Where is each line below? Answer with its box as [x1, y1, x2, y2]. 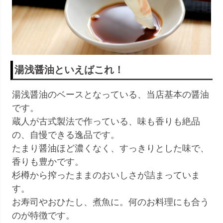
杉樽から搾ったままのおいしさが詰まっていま [12, 170, 200, 181]
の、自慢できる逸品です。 [12, 130, 119, 140]
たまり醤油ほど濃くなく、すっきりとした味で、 [12, 143, 209, 154]
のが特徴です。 [12, 211, 75, 221]
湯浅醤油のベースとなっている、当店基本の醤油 [12, 90, 209, 100]
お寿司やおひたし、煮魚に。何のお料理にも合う [12, 197, 209, 208]
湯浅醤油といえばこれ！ [14, 64, 124, 76]
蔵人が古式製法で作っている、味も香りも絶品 [12, 116, 200, 127]
